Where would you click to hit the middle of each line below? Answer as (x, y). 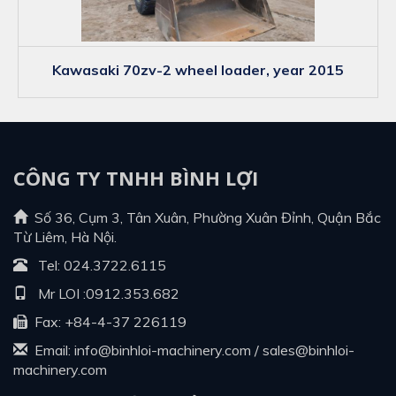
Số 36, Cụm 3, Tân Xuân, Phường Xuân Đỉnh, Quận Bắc (204, 217)
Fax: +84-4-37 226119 (107, 321)
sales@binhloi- (308, 350)
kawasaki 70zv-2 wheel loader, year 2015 (202, 69)
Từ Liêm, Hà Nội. (65, 236)
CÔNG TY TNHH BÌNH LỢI (136, 177)
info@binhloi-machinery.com (163, 350)
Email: (51, 350)
